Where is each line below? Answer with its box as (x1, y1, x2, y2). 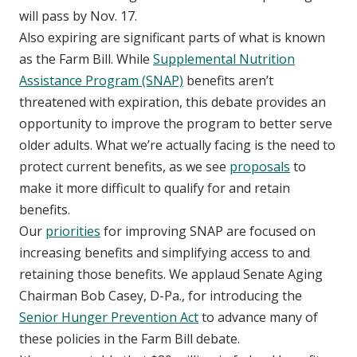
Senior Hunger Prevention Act (19, 308, 198, 327)
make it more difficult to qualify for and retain (19, 179, 290, 198)
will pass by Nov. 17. (19, 7, 137, 25)
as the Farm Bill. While (19, 50, 153, 69)
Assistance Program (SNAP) (19, 72, 183, 90)
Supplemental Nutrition (153, 50, 295, 69)
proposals (229, 158, 290, 176)
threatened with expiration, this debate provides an (19, 93, 326, 112)
